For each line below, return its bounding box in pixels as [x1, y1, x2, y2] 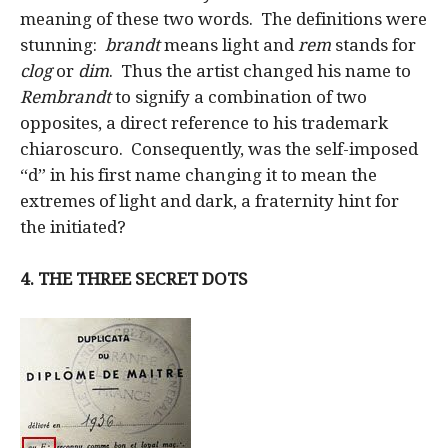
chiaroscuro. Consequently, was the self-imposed [20, 138, 418, 159]
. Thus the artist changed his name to [109, 60, 411, 81]
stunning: [20, 34, 105, 55]
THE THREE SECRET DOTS [38, 268, 248, 289]
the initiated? [20, 216, 126, 237]
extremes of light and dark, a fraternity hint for [20, 190, 399, 211]
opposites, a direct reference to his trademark [20, 112, 388, 133]
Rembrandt [20, 86, 115, 107]
